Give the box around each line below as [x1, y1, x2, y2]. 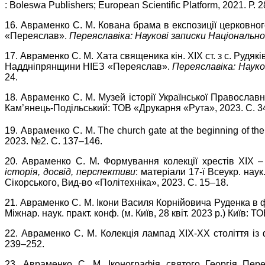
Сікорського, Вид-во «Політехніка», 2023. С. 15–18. [5, 177, 228, 188]
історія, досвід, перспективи [5, 167, 135, 177]
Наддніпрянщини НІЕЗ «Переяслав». [5, 62, 173, 72]
